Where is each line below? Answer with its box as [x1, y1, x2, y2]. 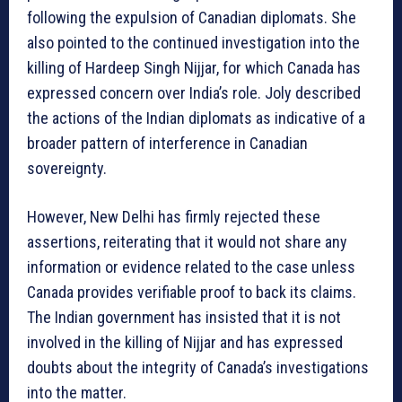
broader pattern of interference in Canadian [27, 134, 308, 153]
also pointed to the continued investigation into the [27, 33, 360, 53]
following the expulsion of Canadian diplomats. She [27, 8, 356, 28]
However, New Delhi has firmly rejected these [27, 207, 320, 227]
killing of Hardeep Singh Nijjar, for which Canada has [27, 58, 361, 78]
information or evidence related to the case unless [27, 258, 355, 277]
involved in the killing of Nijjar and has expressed [27, 333, 343, 353]
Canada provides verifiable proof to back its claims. [27, 283, 356, 302]
